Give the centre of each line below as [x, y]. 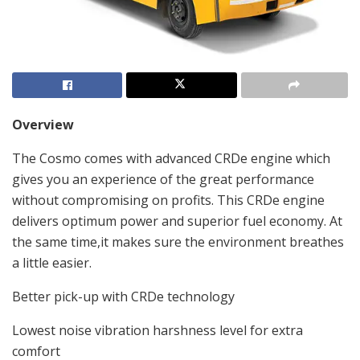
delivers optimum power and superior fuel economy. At [177, 221]
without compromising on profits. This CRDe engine [168, 200]
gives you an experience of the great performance [163, 180]
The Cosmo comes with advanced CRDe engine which [171, 159]
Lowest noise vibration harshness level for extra [157, 331]
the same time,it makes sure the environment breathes [178, 242]
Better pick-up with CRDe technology [123, 297]
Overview [43, 125]
